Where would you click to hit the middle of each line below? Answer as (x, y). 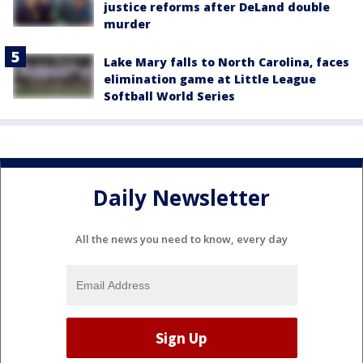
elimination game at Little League (210, 79)
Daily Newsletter (181, 198)
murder (127, 23)
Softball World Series (169, 96)
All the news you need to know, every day (181, 239)
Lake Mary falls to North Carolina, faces (226, 62)
